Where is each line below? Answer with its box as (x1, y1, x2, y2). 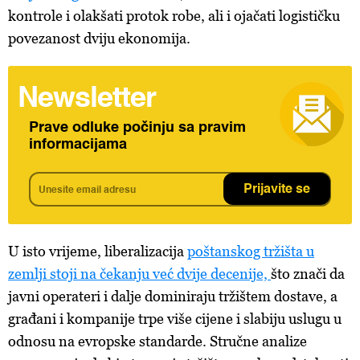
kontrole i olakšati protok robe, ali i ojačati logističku (8, 7, 340, 24)
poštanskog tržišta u (187, 243, 314, 260)
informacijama (29, 137, 127, 152)
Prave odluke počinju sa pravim (29, 121, 246, 135)
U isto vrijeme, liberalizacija (8, 243, 187, 260)
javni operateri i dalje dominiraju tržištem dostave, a (8, 288, 337, 305)
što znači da (271, 265, 345, 282)
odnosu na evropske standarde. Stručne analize (8, 333, 307, 350)
